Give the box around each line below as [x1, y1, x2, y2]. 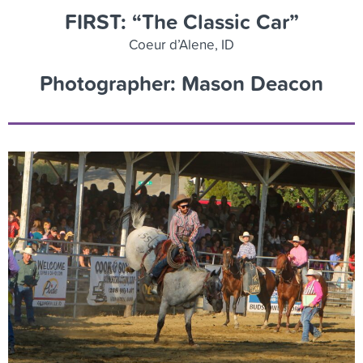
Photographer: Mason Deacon [40, 68, 323, 99]
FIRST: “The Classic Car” [64, 6, 299, 37]
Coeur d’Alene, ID [129, 35, 234, 54]
